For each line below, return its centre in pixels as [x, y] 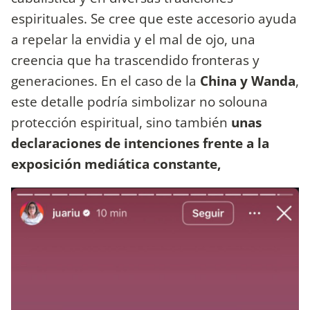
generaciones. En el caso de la [106, 81]
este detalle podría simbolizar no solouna [139, 102]
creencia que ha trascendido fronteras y [135, 60]
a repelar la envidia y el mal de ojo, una [133, 39]
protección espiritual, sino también [119, 122]
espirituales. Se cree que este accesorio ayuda [154, 19]
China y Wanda [248, 81]
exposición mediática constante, [116, 164]
